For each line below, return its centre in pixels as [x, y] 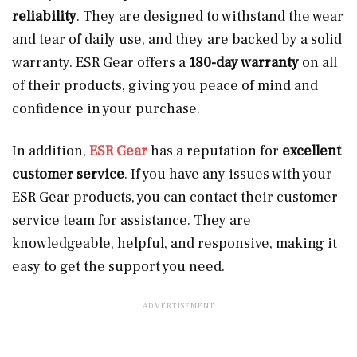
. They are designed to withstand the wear [210, 16]
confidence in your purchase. [106, 108]
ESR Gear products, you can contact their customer [175, 197]
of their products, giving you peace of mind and [165, 85]
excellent [312, 151]
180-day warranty [244, 62]
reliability [44, 16]
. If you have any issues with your [228, 174]
